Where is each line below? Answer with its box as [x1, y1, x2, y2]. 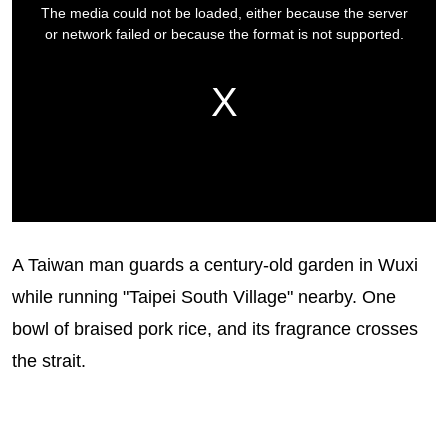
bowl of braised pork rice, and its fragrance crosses [11, 319, 418, 340]
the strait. [11, 351, 86, 372]
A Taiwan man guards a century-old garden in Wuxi [11, 255, 418, 276]
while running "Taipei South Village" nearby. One [11, 287, 396, 308]
